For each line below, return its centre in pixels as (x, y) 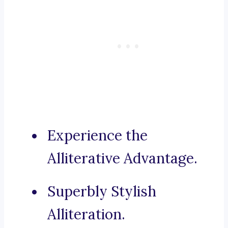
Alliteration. (86, 215)
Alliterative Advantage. (122, 159)
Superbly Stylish (102, 192)
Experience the (97, 136)
